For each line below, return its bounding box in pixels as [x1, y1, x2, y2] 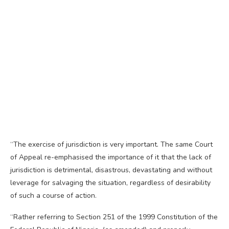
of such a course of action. [10, 191, 97, 201]
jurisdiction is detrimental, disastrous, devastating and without [10, 165, 212, 175]
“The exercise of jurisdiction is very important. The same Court [10, 140, 213, 150]
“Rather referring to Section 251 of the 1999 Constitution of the [10, 212, 218, 222]
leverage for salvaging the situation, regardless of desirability [10, 178, 211, 188]
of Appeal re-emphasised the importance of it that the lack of [10, 152, 211, 163]
